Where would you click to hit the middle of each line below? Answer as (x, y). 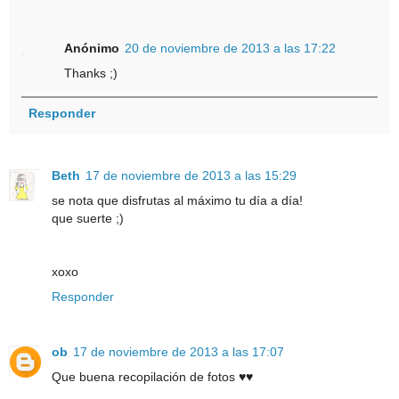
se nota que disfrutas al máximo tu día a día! (177, 200)
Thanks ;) (91, 73)
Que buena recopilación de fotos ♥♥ (152, 376)
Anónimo (92, 48)
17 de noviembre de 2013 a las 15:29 (191, 175)
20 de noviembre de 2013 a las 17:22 (231, 48)
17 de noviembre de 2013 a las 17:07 (179, 351)
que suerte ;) (88, 218)
